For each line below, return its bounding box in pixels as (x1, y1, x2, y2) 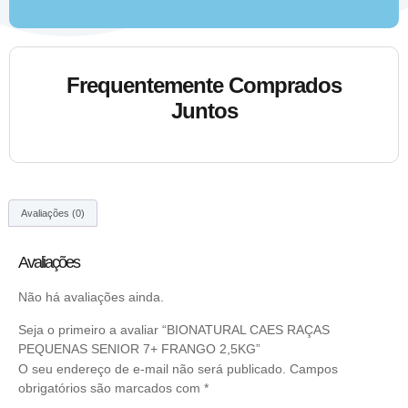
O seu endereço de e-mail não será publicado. (18, 361, 286, 376)
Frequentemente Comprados (66, 72, 342, 97)
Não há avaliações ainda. (18, 290, 164, 305)
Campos (290, 361, 338, 376)
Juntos (170, 97, 238, 123)
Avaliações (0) (21, 207, 86, 219)
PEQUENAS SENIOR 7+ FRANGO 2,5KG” (18, 341, 260, 356)
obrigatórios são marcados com (18, 380, 204, 395)
